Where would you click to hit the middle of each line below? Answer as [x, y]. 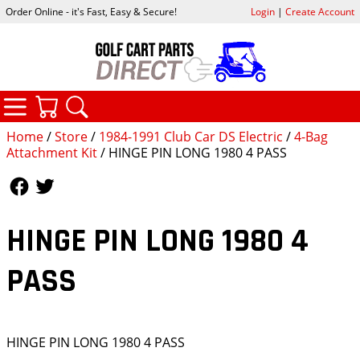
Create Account [319, 12]
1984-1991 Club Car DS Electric [191, 136]
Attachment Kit [52, 152]
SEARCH [151, 100]
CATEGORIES [104, 99]
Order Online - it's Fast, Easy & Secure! [92, 12]
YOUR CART [131, 100]
